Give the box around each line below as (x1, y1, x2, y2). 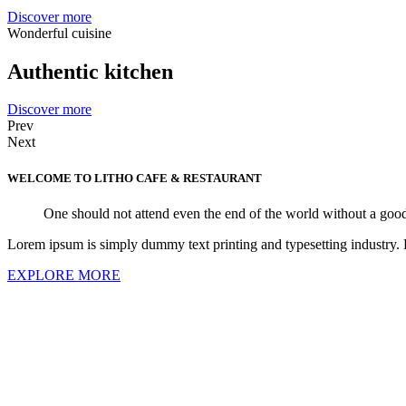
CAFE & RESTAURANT (136, 170, 262, 185)
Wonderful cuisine (7, 24, 111, 41)
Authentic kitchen (7, 59, 173, 83)
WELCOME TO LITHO (7, 170, 136, 185)
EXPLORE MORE (7, 266, 121, 283)
